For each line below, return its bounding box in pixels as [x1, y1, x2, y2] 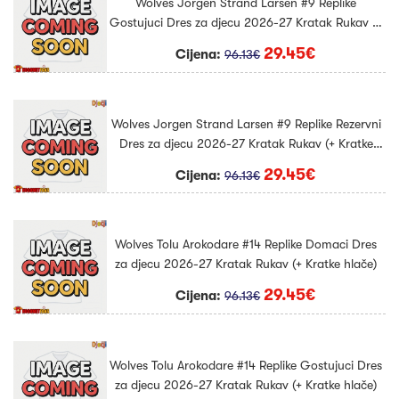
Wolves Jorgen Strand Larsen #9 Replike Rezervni [110, 116, 381, 131]
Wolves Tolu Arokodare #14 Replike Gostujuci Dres [110, 357, 383, 372]
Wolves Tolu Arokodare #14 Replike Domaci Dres [115, 237, 378, 252]
